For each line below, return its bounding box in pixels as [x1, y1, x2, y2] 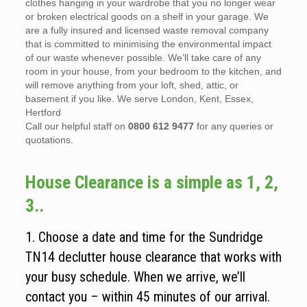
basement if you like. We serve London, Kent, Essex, [25, 93, 254, 104]
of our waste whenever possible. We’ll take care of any [25, 52, 261, 63]
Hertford [25, 107, 61, 118]
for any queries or [193, 121, 273, 132]
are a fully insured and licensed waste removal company [25, 25, 269, 36]
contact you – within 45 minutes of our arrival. [25, 288, 270, 305]
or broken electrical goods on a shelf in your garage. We [25, 11, 269, 22]
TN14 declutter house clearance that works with [25, 249, 282, 265]
